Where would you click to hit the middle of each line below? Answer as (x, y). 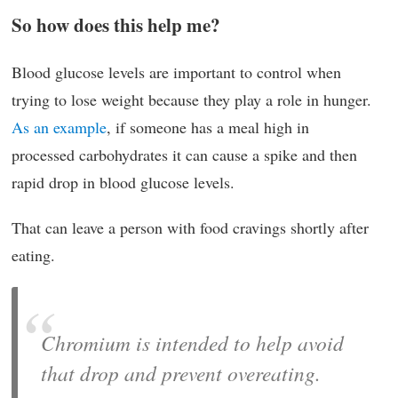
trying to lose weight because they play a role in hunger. (191, 100)
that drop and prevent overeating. (181, 373)
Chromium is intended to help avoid (192, 343)
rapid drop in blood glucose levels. (123, 183)
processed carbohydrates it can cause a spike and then (184, 155)
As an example (59, 127)
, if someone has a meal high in (208, 127)
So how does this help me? (116, 25)
